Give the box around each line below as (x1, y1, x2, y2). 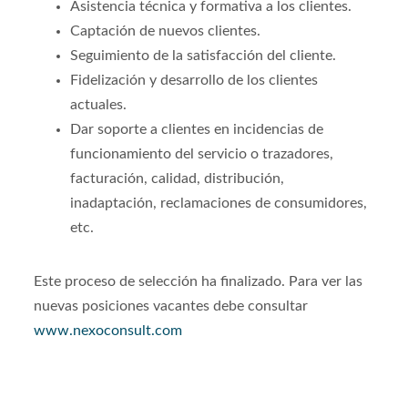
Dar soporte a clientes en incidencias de (70, 122, 324, 137)
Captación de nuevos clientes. (70, 24, 269, 38)
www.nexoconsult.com (34, 323, 183, 338)
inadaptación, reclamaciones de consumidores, (70, 196, 368, 210)
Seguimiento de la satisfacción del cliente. (70, 48, 337, 63)
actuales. (70, 97, 131, 112)
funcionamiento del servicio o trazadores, (70, 147, 334, 161)
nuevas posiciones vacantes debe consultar (34, 299, 309, 313)
